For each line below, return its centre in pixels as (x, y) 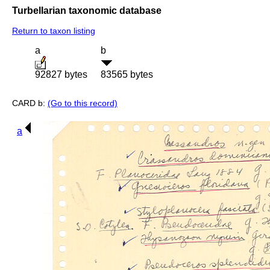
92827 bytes (61, 75)
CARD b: (30, 103)
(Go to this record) (83, 103)
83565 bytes (127, 75)
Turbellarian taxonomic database (87, 10)
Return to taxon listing (54, 31)
